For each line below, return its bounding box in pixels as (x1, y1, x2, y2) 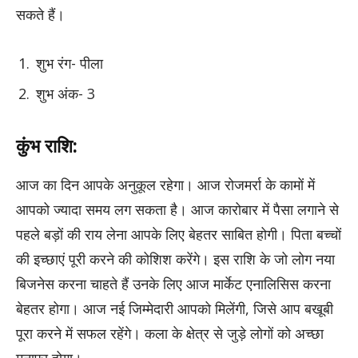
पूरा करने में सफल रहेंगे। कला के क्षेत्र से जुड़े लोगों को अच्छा (16, 324, 324, 344)
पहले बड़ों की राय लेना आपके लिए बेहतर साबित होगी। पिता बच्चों (16, 225, 341, 245)
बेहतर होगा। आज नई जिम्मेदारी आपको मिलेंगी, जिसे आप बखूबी (16, 299, 333, 319)
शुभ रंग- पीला (36, 53, 103, 73)
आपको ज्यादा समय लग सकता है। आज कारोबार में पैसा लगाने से (16, 200, 339, 220)
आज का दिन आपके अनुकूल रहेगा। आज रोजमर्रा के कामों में (16, 175, 315, 195)
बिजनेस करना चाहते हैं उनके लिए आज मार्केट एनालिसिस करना (16, 274, 331, 294)
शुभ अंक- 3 (36, 84, 95, 104)
